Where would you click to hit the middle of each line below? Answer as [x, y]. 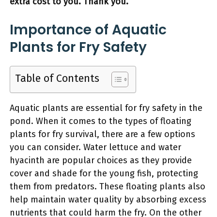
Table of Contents [57, 78]
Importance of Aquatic [88, 30]
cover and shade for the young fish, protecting [104, 173]
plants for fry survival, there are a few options [102, 134]
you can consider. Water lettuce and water [95, 147]
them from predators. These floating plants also [108, 186]
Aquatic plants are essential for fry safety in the [106, 108]
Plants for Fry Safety [78, 47]
